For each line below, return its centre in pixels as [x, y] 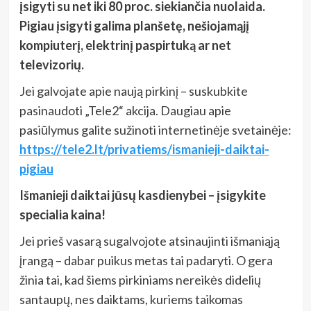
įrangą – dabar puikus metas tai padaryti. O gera [146, 260]
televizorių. [51, 64]
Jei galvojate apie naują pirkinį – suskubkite [133, 91]
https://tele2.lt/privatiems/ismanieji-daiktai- [144, 149]
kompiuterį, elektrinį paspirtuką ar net [125, 45]
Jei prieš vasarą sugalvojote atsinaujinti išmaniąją [149, 241]
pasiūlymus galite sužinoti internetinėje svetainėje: [155, 129]
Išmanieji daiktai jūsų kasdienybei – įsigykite [142, 195]
